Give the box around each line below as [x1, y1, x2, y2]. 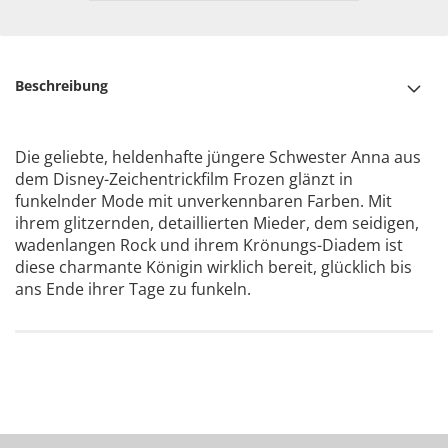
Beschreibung [15, 76, 108, 95]
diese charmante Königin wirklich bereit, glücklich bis [15, 256, 412, 278]
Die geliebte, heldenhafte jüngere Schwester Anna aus [15, 146, 421, 168]
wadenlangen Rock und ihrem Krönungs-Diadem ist [15, 234, 403, 256]
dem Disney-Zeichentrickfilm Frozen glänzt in [15, 168, 353, 190]
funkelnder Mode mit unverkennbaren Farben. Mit [15, 190, 392, 212]
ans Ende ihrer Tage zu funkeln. [15, 278, 251, 300]
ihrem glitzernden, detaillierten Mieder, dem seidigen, [15, 212, 419, 234]
